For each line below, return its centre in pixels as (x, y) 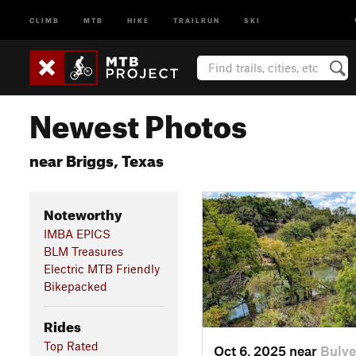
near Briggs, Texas (97, 159)
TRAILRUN (197, 19)
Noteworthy (83, 212)
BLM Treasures (83, 251)
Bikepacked (75, 286)
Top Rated (71, 345)
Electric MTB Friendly (101, 268)
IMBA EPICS (77, 233)
